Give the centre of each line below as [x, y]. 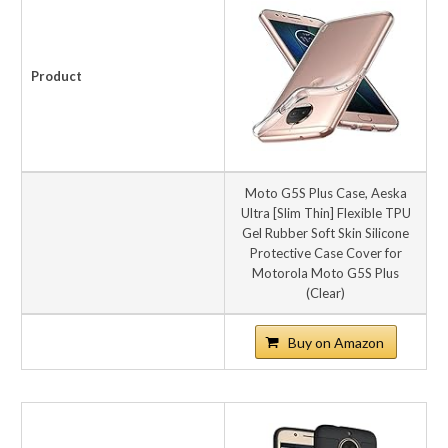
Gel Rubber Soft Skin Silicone [325, 232]
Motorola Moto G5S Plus [325, 272]
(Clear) [325, 292]
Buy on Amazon [335, 342]
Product [56, 75]
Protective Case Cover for [325, 252]
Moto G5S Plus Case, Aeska [325, 192]
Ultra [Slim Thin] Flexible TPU [325, 212]
